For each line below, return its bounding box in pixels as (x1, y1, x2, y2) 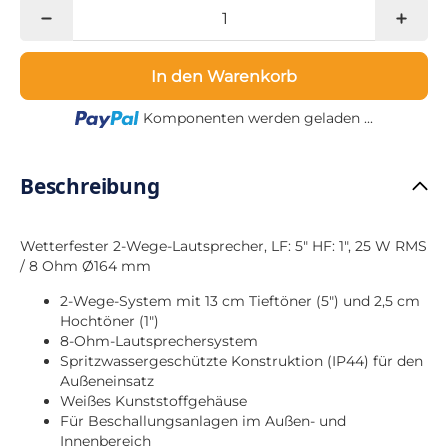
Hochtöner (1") (60, 311, 159, 330)
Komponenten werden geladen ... (142, 109, 373, 128)
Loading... (223, 108, 289, 127)
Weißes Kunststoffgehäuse (60, 391, 247, 410)
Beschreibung (20, 172, 160, 201)
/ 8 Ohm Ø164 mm (20, 257, 151, 276)
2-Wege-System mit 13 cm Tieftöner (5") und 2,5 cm (60, 291, 420, 310)
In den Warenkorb (151, 66, 297, 86)
